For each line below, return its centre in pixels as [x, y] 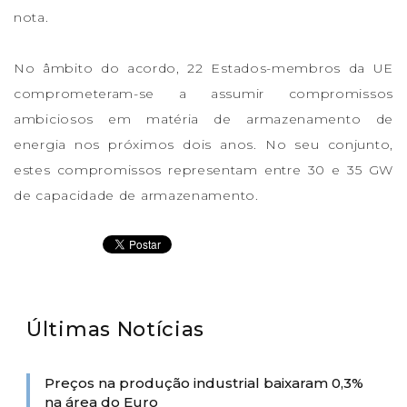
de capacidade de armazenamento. [136, 195]
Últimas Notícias [116, 329]
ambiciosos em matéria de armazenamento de [203, 119]
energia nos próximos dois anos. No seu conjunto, [203, 144]
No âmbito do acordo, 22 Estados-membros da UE [203, 68]
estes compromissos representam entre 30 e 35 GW [203, 169]
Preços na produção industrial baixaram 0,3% [204, 382]
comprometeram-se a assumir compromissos [203, 93]
